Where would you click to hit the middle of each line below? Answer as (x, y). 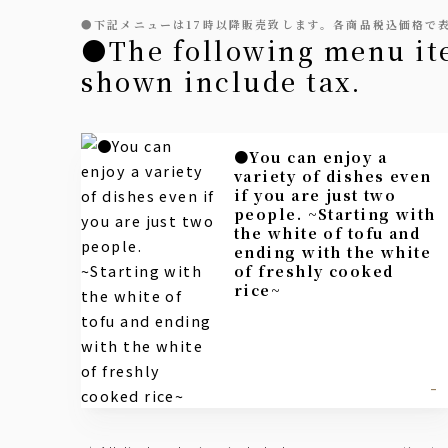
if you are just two (315, 194)
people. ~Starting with (335, 213)
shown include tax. (221, 81)
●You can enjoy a (242, 156)
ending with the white (333, 251)
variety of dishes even (333, 175)
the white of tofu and (327, 232)
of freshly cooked (314, 270)
